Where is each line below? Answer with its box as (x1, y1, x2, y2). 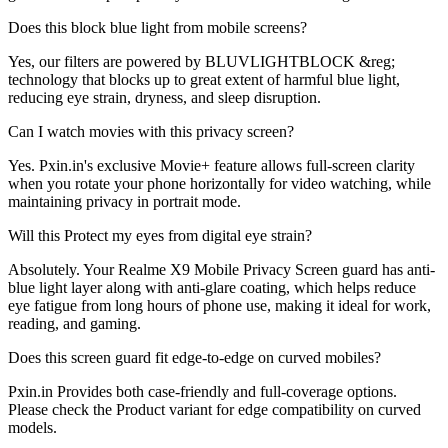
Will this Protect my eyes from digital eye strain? (8, 226, 312, 244)
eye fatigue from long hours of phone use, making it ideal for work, (8, 296, 431, 314)
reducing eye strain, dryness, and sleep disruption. (8, 88, 321, 106)
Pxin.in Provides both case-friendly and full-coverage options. (8, 382, 397, 400)
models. (8, 418, 57, 436)
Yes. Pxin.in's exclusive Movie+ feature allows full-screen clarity (8, 156, 415, 174)
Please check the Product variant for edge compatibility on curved (8, 400, 421, 418)
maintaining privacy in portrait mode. (8, 192, 241, 210)
